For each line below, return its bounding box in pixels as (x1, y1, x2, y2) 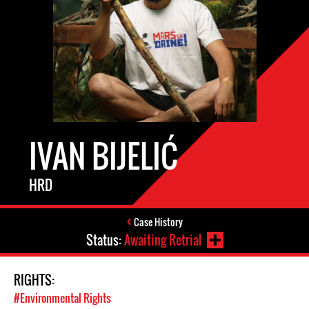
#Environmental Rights (14, 290, 111, 306)
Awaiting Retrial (123, 231, 201, 249)
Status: (86, 231, 124, 249)
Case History (133, 215, 183, 229)
